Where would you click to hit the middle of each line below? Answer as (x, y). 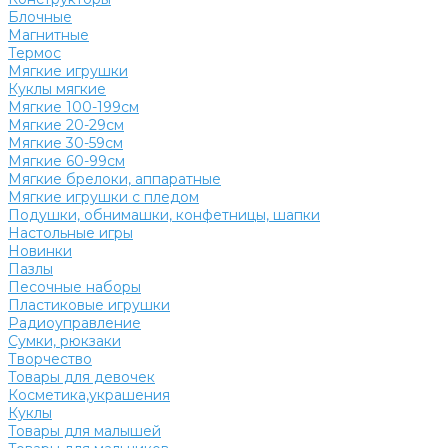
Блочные (40, 17)
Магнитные (48, 35)
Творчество (50, 359)
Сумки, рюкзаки (64, 341)
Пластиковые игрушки (89, 305)
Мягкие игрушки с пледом (103, 197)
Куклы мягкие (57, 89)
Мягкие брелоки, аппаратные (114, 179)
